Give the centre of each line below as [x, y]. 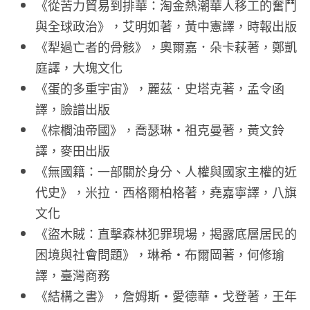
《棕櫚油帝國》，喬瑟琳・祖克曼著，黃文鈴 [160, 130]
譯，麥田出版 [73, 151]
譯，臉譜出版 [73, 109]
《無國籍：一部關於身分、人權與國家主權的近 [166, 171]
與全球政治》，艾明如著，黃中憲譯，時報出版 [166, 26]
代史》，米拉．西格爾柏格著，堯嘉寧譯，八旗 [166, 192]
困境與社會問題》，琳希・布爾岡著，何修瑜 [160, 254]
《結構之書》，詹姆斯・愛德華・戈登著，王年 [166, 296]
